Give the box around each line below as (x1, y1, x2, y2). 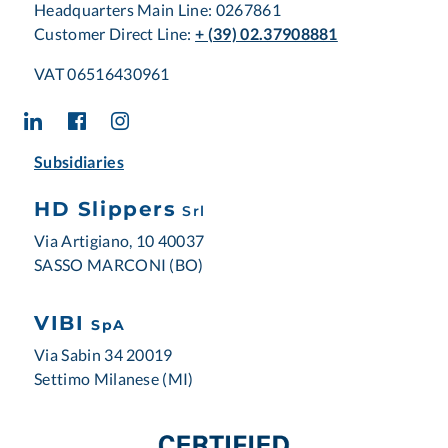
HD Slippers (34, 197, 177, 222)
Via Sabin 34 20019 (34, 344, 173, 364)
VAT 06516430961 (34, 63, 170, 83)
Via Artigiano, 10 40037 (34, 231, 205, 251)
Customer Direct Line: (34, 23, 196, 43)
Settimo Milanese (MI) (34, 368, 194, 388)
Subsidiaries (34, 151, 124, 171)
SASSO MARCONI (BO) (34, 255, 204, 275)
